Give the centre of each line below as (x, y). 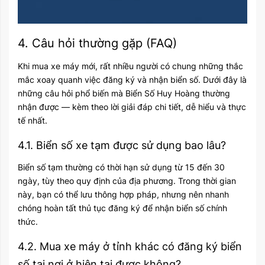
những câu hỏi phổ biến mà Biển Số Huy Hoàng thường (124, 93)
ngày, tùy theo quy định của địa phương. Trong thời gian (127, 180)
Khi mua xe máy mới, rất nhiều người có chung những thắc (130, 66)
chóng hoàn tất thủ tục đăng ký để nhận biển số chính (122, 208)
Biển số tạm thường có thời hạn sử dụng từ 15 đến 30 (121, 167)
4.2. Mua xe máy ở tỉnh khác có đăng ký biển (130, 246)
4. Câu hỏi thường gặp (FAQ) (97, 43)
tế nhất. (33, 120)
